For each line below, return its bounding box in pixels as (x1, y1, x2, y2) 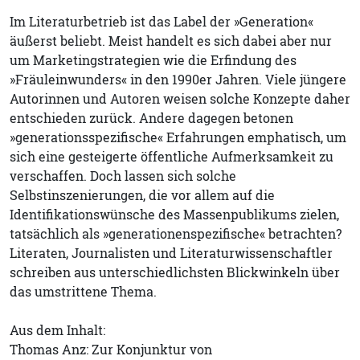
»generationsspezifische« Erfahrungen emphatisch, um (10, 128, 346, 146)
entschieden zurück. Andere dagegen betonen (10, 108, 293, 127)
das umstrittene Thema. (10, 282, 157, 301)
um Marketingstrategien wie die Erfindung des (10, 51, 297, 69)
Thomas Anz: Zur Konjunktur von (10, 340, 212, 358)
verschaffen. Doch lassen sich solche (10, 166, 236, 185)
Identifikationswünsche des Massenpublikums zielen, (10, 205, 339, 223)
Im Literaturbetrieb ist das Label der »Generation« (10, 12, 313, 31)
